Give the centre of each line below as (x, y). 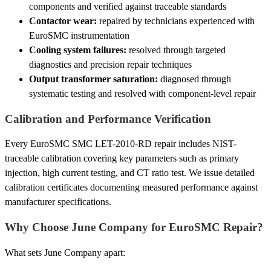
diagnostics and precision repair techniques (110, 64)
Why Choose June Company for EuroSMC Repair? (134, 227)
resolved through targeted (176, 50)
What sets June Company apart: (65, 252)
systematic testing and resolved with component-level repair (142, 93)
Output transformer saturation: (93, 79)
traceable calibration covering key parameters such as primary (122, 158)
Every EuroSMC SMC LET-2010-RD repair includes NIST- (121, 144)
